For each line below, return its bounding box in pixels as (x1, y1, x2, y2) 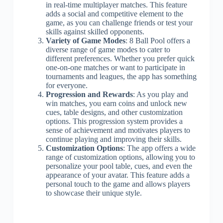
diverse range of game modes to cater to (45, 45, 170, 54)
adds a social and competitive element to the (45, 9, 183, 18)
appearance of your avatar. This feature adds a (45, 171, 190, 179)
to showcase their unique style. (45, 189, 142, 197)
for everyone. (45, 81, 88, 90)
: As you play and (132, 90, 188, 99)
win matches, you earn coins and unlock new (45, 99, 187, 108)
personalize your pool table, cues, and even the (45, 162, 192, 170)
